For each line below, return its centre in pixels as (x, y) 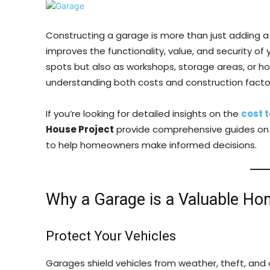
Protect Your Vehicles (111, 236)
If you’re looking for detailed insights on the (143, 114)
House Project (80, 129)
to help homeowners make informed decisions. (151, 145)
